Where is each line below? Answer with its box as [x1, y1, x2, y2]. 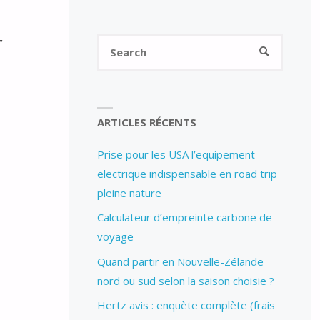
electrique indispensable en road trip [96, 166, 277, 181]
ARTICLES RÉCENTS [96, 114, 196, 129]
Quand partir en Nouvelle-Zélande [96, 254, 264, 269]
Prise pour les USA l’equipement [96, 146, 255, 161]
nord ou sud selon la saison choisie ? [96, 273, 274, 288]
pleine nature [96, 185, 161, 200]
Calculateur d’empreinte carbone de [96, 210, 272, 225]
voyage [96, 229, 134, 244]
